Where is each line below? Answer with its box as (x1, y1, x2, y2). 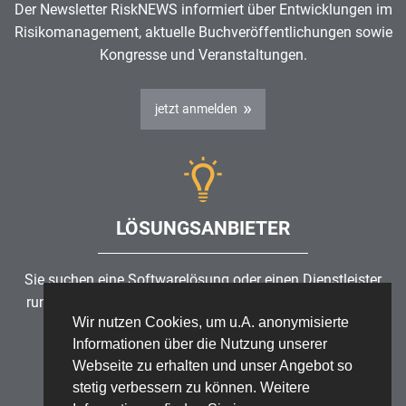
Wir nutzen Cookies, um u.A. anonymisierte (72, 314, 349, 331)
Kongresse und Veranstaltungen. (99, 45, 307, 63)
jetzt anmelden (155, 101, 237, 116)
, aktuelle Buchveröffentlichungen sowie (138, 23, 392, 41)
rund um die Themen (25, 293, 162, 311)
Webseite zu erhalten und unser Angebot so (72, 358, 353, 374)
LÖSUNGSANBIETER (116, 217, 290, 239)
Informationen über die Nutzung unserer (72, 336, 327, 353)
